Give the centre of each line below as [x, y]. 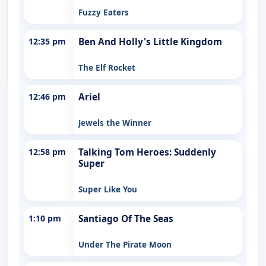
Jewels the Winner [115, 123]
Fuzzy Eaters [104, 12]
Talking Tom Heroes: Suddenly [147, 152]
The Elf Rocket [107, 67]
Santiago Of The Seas [126, 218]
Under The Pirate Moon [125, 244]
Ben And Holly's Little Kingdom [150, 42]
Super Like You [108, 189]
